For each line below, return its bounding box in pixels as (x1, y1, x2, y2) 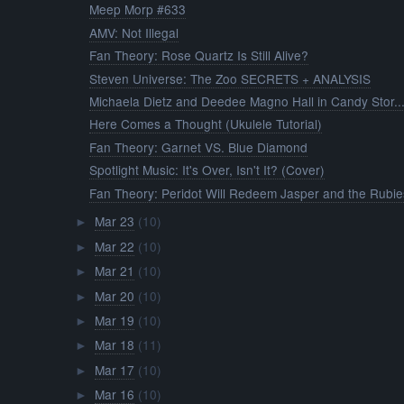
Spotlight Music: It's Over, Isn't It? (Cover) (89, 161, 326, 179)
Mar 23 (94, 212, 134, 231)
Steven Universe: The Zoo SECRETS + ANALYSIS (89, 69, 372, 87)
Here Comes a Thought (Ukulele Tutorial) (89, 115, 323, 133)
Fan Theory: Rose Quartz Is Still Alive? (89, 46, 309, 65)
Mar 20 (94, 286, 134, 305)
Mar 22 (94, 236, 134, 255)
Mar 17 (94, 360, 134, 379)
